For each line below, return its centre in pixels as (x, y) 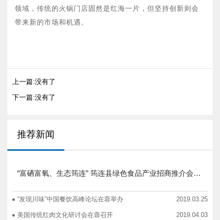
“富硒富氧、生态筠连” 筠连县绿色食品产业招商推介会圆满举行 (197, 173)
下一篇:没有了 (34, 97)
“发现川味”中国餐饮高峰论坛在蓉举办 (70, 199)
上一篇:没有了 (34, 82)
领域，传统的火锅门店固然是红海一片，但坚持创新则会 (107, 9)
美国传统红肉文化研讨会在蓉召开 (65, 215)
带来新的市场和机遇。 (52, 23)
